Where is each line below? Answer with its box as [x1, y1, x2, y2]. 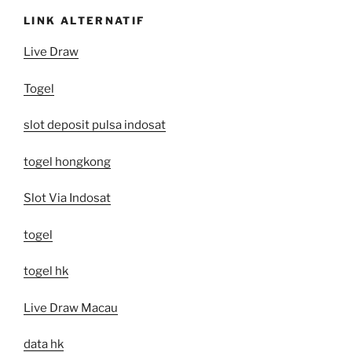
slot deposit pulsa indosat [24, 118, 166, 133]
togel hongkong [24, 154, 111, 169]
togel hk [24, 264, 68, 279]
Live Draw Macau [24, 300, 118, 315]
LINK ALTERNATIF [24, 13, 145, 27]
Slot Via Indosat [24, 191, 111, 206]
